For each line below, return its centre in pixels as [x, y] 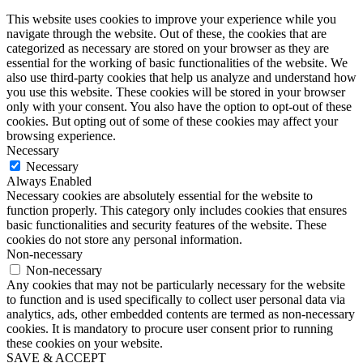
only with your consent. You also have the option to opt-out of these [179, 106]
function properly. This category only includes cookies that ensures [177, 210]
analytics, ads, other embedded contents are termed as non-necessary [181, 314]
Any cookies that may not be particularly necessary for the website [176, 284]
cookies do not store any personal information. [124, 239]
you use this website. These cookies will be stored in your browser [176, 92]
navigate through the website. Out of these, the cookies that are [167, 33]
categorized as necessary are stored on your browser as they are [168, 48]
